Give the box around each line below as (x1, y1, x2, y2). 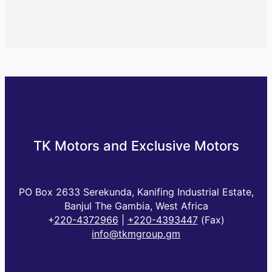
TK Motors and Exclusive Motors (33, 137, 239, 154)
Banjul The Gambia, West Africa (64, 200, 208, 212)
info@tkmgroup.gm (92, 228, 180, 240)
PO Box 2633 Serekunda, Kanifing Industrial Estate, (18, 186, 254, 199)
